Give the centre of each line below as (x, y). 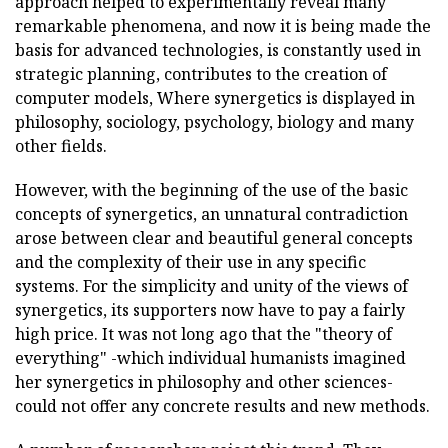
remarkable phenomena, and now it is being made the (223, 26)
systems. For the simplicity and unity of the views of (211, 286)
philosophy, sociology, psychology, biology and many (214, 122)
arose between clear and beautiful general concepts (214, 238)
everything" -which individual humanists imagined (210, 358)
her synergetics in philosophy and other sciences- (204, 382)
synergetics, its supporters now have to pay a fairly (210, 310)
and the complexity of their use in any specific (190, 262)
